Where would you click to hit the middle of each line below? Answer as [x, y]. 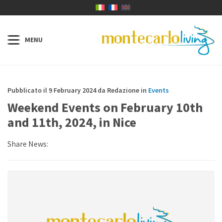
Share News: [28, 144]
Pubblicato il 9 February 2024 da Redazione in [78, 90]
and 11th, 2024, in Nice [72, 122]
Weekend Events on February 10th [105, 107]
